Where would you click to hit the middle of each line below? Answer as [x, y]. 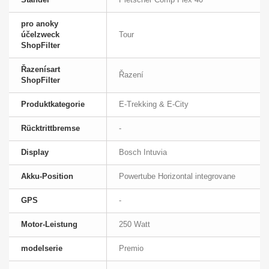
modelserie [42, 249]
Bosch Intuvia [143, 153]
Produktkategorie [53, 104]
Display [35, 153]
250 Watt [134, 225]
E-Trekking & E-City [154, 104]
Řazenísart [41, 70]
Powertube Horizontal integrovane [177, 177]
